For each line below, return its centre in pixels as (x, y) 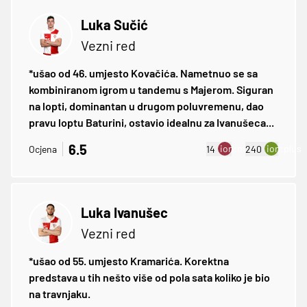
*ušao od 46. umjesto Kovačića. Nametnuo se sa (143, 73)
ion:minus (242, 149)
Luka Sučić (114, 24)
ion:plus (284, 149)
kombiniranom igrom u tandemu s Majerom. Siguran (151, 89)
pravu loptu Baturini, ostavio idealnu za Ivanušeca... (151, 122)
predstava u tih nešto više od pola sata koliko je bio (149, 277)
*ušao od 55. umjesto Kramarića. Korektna (129, 260)
